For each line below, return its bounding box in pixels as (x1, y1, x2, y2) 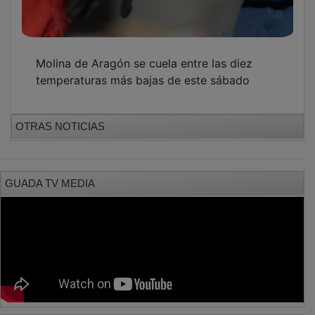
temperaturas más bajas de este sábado (36, 63, 250, 77)
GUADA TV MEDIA (5, 167, 95, 179)
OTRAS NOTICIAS (15, 110, 105, 122)
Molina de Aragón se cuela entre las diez (36, 46, 252, 60)
